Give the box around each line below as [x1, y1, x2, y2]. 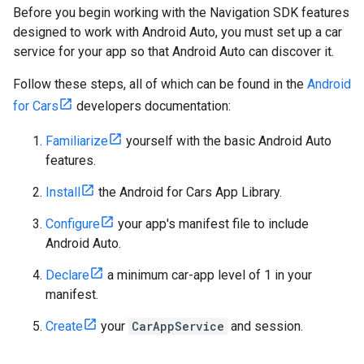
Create [45, 318, 83, 334]
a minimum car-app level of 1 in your [104, 266, 312, 283]
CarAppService [132, 318, 224, 334]
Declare [45, 266, 89, 283]
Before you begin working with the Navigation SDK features [13, 4, 349, 20]
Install [45, 184, 80, 200]
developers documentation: [73, 97, 231, 114]
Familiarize [45, 132, 108, 149]
